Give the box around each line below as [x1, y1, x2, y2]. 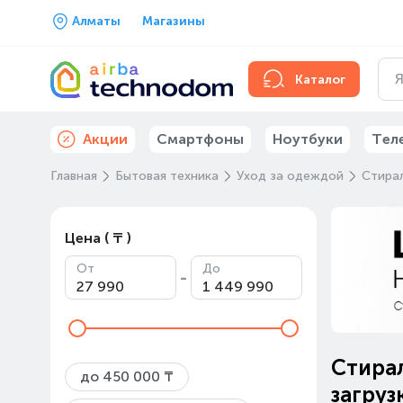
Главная [50, 168, 97, 184]
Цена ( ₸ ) [65, 229, 131, 246]
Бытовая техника [115, 168, 219, 184]
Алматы [72, 13, 121, 29]
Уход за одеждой [237, 168, 344, 184]
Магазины [142, 13, 205, 29]
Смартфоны [157, 130, 244, 148]
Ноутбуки [273, 130, 343, 148]
